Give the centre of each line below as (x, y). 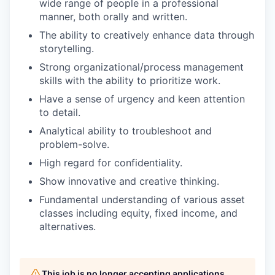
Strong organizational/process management (141, 67)
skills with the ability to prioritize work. (130, 80)
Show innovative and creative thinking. (129, 181)
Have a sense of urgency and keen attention (142, 99)
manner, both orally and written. (113, 17)
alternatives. (68, 227)
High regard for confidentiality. (111, 163)
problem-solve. (74, 144)
